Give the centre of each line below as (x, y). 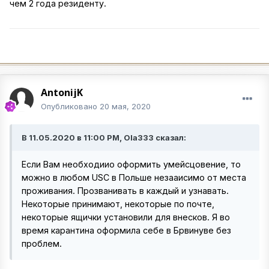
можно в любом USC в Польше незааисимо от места (134, 177)
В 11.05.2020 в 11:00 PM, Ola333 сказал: (104, 137)
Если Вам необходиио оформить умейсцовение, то (131, 164)
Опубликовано (70, 106)
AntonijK (62, 92)
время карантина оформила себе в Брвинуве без (126, 230)
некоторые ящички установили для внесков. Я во (126, 217)
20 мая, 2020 (125, 106)
